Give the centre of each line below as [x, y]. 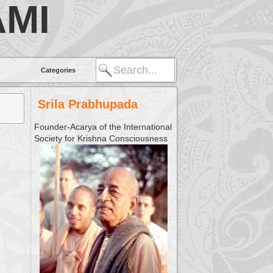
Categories [58, 70]
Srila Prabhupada [88, 104]
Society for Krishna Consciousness [101, 138]
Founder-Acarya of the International [103, 127]
